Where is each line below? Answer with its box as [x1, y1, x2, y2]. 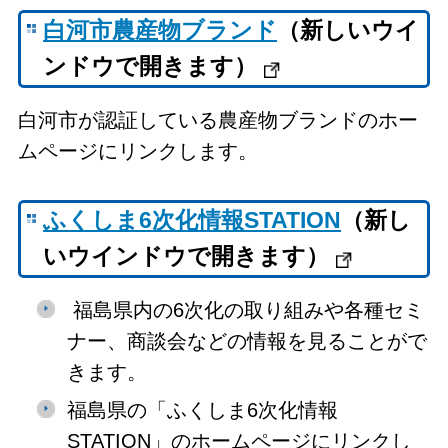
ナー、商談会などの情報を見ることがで [66, 329, 427, 352]
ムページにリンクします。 [17, 139, 258, 162]
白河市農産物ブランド [43, 18, 278, 44]
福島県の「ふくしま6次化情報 [66, 398, 338, 421]
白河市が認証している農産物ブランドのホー [17, 108, 418, 131]
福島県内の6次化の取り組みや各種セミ [66, 298, 424, 321]
